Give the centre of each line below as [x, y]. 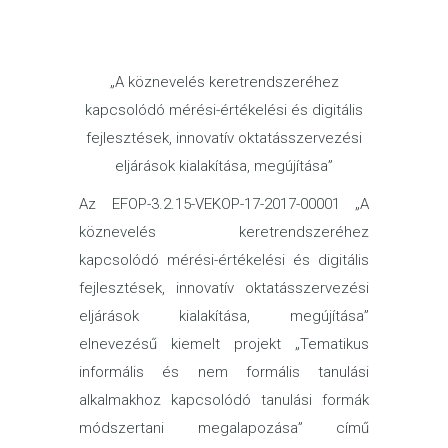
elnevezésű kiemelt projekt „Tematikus [224, 344]
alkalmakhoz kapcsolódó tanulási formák [224, 400]
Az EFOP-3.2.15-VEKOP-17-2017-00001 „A [224, 204]
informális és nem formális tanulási [224, 372]
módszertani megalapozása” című [224, 428]
